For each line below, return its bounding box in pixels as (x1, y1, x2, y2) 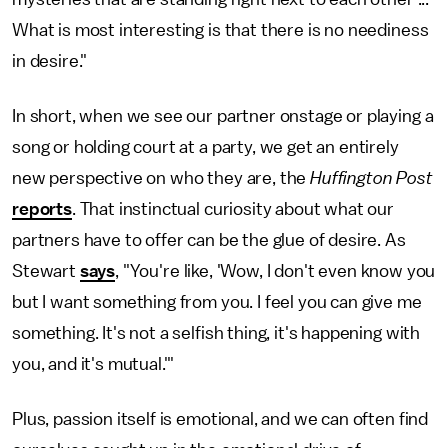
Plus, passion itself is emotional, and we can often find (12, 410, 429, 429)
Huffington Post (310, 169, 433, 188)
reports (12, 200, 72, 219)
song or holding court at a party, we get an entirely (12, 138, 399, 157)
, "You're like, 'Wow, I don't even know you (115, 262, 436, 281)
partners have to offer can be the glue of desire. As (12, 231, 406, 250)
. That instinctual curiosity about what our (71, 200, 395, 219)
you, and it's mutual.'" (12, 355, 175, 374)
